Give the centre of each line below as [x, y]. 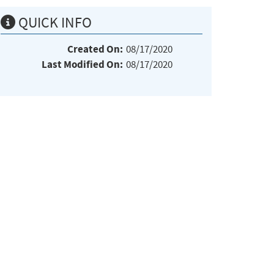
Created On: [95, 49]
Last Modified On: [82, 64]
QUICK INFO [54, 22]
